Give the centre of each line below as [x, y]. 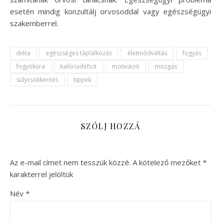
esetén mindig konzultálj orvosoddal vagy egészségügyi [110, 12]
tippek [82, 80]
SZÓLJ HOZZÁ [110, 126]
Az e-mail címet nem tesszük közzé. [70, 163]
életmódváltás [147, 53]
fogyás [192, 53]
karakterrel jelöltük [41, 174]
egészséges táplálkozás [79, 53]
